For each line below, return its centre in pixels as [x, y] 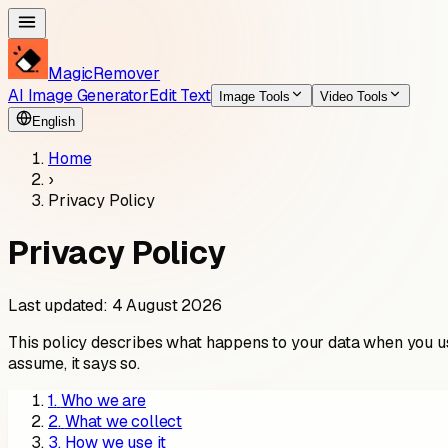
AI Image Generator [79, 95]
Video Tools [353, 96]
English [53, 121]
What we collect [123, 421]
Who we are [103, 400]
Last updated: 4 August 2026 [115, 305]
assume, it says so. [74, 363]
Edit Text [180, 95]
